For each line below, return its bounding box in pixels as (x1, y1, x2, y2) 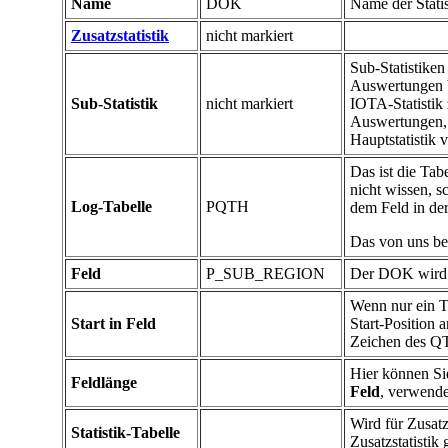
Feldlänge (71, 374, 137, 392)
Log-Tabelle (71, 198, 152, 216)
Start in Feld (71, 315, 156, 333)
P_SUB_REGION (206, 265, 325, 283)
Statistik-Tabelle (71, 424, 180, 442)
